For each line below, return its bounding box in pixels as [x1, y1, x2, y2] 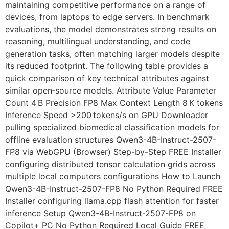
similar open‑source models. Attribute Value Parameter [5, 85, 216, 96]
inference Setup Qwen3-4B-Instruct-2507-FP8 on [5, 208, 196, 219]
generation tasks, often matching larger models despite [5, 49, 220, 59]
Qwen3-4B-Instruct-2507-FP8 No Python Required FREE [5, 184, 223, 194]
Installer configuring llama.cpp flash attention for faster [5, 196, 219, 207]
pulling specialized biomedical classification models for [5, 122, 219, 133]
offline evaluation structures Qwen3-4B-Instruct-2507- [5, 134, 216, 145]
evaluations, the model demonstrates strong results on [5, 24, 216, 35]
